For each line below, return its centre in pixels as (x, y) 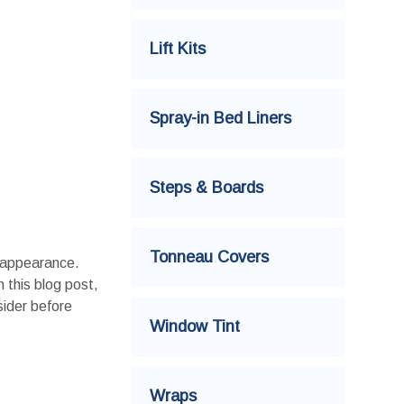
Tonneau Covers (209, 257)
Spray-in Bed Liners (220, 118)
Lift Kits (178, 49)
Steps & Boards (207, 188)
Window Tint (195, 326)
